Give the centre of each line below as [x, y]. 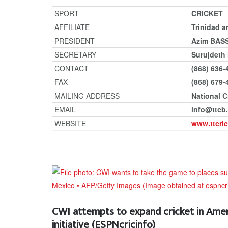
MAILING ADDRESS [86, 96]
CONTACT [70, 68]
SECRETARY [74, 54]
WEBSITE [69, 123]
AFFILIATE [71, 27]
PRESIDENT [74, 41]
